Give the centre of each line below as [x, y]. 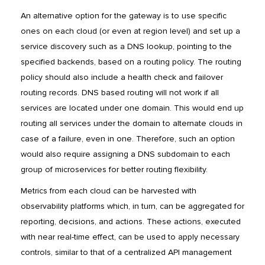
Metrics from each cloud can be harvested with [109, 191]
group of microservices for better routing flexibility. [114, 170]
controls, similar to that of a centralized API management [126, 253]
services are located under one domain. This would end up [132, 108]
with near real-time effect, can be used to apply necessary [130, 237]
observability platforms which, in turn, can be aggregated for [132, 206]
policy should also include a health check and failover [122, 77]
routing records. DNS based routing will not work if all [120, 93]
